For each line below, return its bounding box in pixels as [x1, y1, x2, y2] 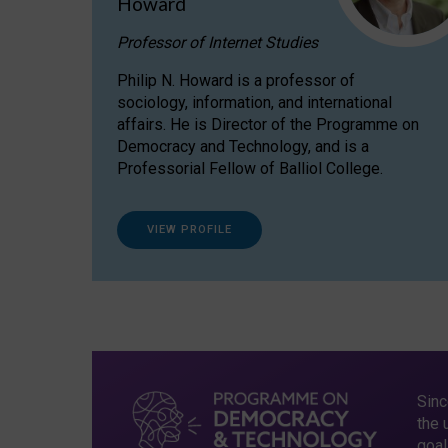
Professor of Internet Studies [117, 32, 318, 52]
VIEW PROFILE [147, 222, 232, 236]
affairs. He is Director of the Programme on [117, 114, 419, 134]
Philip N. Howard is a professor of [117, 70, 355, 90]
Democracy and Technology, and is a [117, 136, 369, 156]
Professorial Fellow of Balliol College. [117, 158, 383, 178]
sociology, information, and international [117, 92, 392, 112]
